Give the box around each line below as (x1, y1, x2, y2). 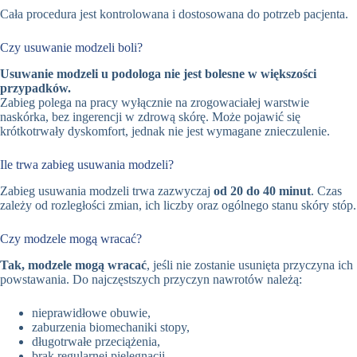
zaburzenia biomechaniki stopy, (32, 320, 190, 334)
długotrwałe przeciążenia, (32, 334, 160, 348)
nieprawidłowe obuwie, (32, 305, 151, 320)
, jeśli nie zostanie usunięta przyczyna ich (147, 257, 353, 272)
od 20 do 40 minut (214, 183, 311, 198)
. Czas (311, 183, 342, 198)
